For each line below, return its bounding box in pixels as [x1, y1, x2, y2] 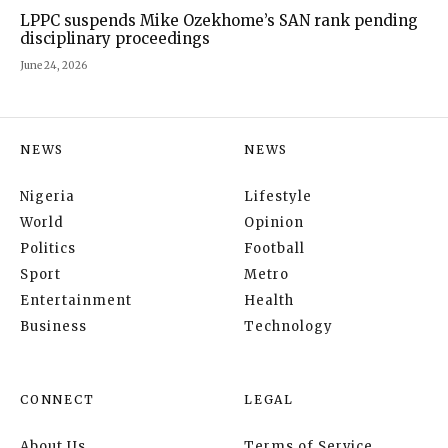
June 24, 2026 [20, 59, 87, 73]
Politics [20, 240, 76, 258]
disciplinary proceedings [20, 29, 210, 49]
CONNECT [20, 392, 95, 408]
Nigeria [20, 188, 75, 206]
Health [244, 292, 294, 310]
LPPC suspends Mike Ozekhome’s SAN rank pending [20, 11, 418, 31]
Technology [244, 318, 333, 336]
